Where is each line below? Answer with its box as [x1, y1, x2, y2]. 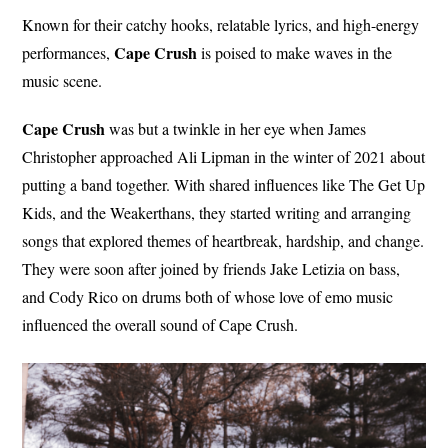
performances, [22, 41, 115, 63]
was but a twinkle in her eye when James [105, 117, 367, 139]
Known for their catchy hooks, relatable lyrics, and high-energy [22, 13, 420, 35]
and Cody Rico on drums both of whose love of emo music [22, 285, 394, 307]
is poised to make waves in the [197, 41, 393, 63]
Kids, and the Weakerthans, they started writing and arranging [22, 201, 412, 223]
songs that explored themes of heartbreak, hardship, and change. [22, 229, 425, 251]
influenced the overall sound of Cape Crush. [22, 313, 299, 335]
